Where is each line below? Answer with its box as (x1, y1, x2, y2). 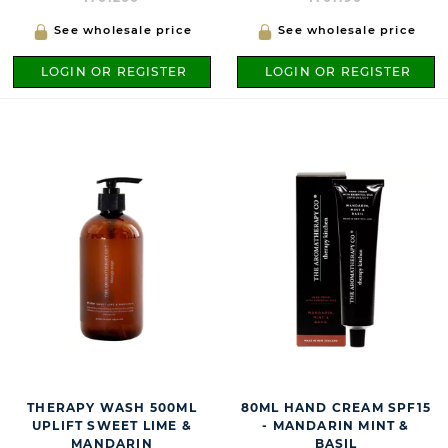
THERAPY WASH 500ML (27, 400, 197, 416)
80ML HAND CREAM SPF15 (240, 400, 432, 416)
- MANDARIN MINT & (262, 418, 410, 434)
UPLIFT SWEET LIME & (32, 418, 192, 434)
